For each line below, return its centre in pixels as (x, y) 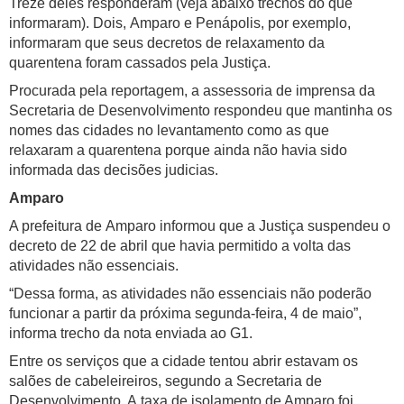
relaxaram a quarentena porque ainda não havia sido (178, 151)
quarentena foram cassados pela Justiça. (140, 63)
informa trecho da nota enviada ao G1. (131, 334)
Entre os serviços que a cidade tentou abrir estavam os (184, 362)
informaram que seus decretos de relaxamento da (167, 43)
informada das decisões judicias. (114, 170)
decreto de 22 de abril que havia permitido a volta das (180, 246)
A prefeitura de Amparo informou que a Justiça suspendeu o (200, 226)
